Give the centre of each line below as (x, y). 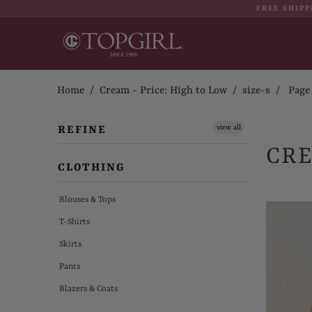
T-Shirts (75, 222)
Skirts (70, 244)
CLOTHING (91, 167)
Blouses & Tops (87, 200)
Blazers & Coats (88, 289)
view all (229, 127)
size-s (256, 91)
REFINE (82, 130)
